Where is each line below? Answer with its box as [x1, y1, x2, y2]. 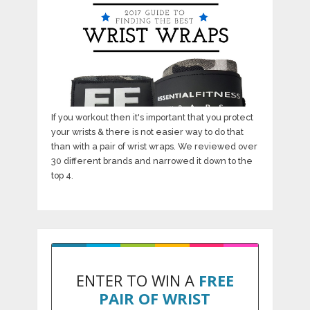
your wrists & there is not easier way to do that [51, 127, 244, 138]
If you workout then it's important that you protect [51, 112, 253, 123]
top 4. [51, 170, 73, 181]
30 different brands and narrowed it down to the [51, 156, 253, 167]
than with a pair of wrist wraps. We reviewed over [51, 141, 257, 152]
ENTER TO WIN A [75, 270, 199, 291]
